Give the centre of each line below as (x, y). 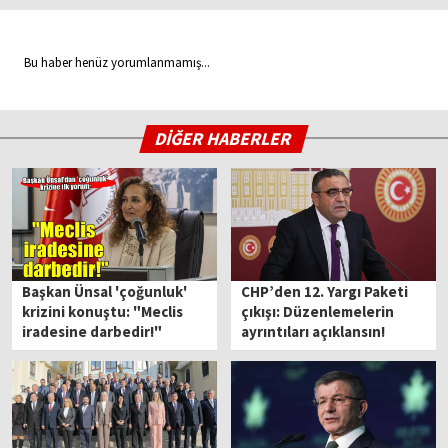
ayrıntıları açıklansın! (313, 332)
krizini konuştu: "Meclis (103, 312)
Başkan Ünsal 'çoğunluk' (105, 292)
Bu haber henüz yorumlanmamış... (112, 62)
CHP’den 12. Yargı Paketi (325, 292)
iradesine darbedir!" (92, 332)
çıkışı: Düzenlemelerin (318, 312)
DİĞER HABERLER (224, 138)
